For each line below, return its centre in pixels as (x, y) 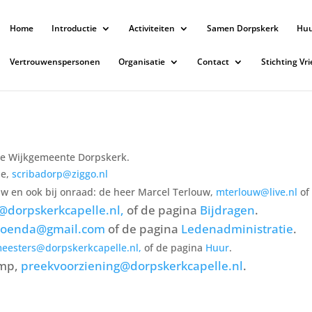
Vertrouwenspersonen (55, 62)
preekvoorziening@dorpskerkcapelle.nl (132, 266)
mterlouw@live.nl (256, 192)
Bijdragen (227, 210)
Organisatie (141, 62)
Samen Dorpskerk (242, 28)
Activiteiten (151, 28)
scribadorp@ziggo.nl (60, 174)
